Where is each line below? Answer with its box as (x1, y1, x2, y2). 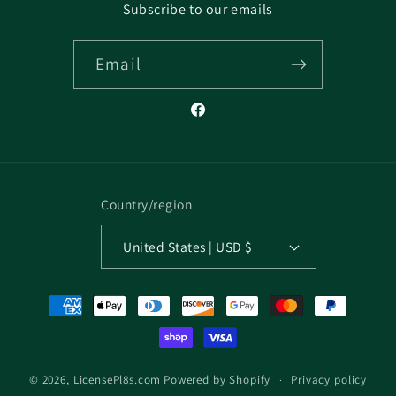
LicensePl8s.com (72, 372, 162, 388)
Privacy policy (291, 371, 368, 387)
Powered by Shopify (164, 372, 271, 388)
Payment (36, 286, 100, 308)
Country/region (101, 195, 193, 214)
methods (36, 313, 101, 334)
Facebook (188, 110, 252, 130)
